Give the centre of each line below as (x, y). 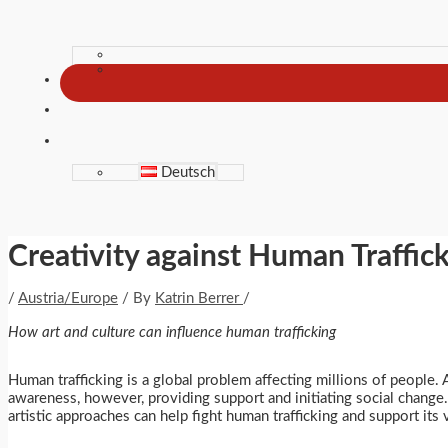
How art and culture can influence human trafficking (172, 332)
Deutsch (188, 172)
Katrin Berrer (199, 298)
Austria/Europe (68, 298)
